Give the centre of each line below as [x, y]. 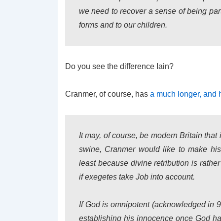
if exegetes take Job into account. [137, 177]
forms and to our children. [123, 25]
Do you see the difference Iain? [119, 66]
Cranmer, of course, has [108, 94]
